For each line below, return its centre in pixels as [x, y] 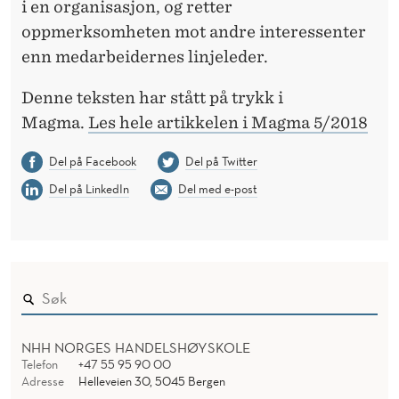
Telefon [40, 364]
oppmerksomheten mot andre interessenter [194, 31]
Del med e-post [217, 188]
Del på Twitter [221, 161]
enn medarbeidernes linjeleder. [145, 56]
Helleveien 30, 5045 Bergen [151, 381]
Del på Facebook [92, 161]
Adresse [43, 381]
